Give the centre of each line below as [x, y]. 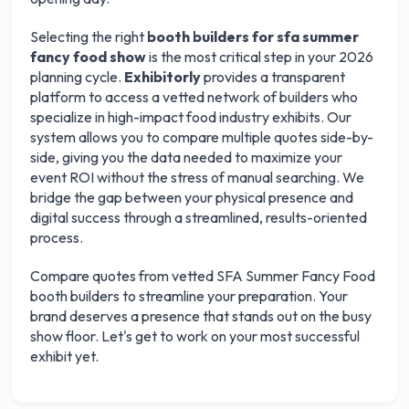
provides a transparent [273, 77]
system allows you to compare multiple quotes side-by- [202, 137]
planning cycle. [78, 77]
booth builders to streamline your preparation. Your [189, 296]
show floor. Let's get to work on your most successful [195, 336]
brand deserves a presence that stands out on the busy [201, 316]
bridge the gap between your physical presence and [192, 197]
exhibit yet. [65, 356]
